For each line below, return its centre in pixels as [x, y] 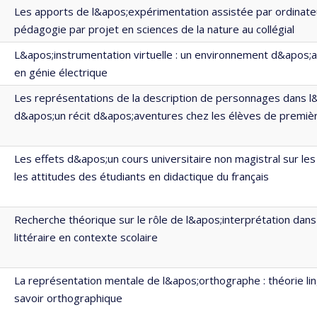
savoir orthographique [68, 298]
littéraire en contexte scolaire [86, 237]
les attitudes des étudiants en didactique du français [142, 176]
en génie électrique [61, 72]
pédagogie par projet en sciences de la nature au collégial [154, 29]
